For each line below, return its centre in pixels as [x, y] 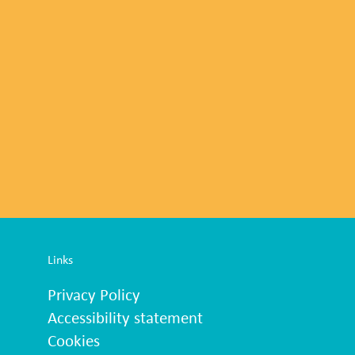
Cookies [73, 341]
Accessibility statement [125, 318]
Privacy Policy [94, 295]
